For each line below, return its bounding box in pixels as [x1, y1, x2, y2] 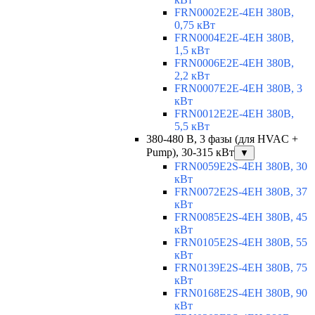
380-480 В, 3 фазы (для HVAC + [146, 133, 298, 146]
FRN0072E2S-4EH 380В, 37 [174, 186, 307, 198]
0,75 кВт [174, 19, 215, 32]
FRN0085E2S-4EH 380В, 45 [174, 211, 307, 224]
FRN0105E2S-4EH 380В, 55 [174, 236, 307, 249]
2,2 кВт [174, 70, 210, 82]
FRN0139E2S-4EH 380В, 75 [174, 262, 307, 274]
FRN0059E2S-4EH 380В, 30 [174, 160, 307, 173]
